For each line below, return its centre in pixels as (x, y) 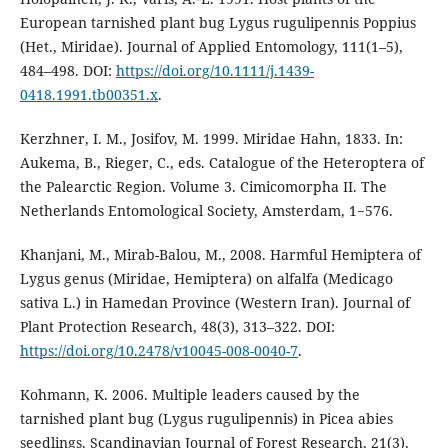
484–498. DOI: (67, 71)
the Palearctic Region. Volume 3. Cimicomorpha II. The (203, 187)
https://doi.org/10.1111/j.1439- (214, 71)
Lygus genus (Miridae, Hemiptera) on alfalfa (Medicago (206, 279)
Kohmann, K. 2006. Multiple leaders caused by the (189, 395)
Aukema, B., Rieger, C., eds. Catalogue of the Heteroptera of (221, 163)
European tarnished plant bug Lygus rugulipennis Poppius (217, 23)
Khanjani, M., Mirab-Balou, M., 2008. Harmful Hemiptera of (220, 255)
